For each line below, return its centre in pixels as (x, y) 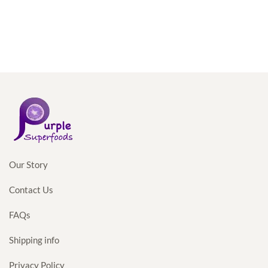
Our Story (28, 164)
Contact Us (31, 189)
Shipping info (34, 240)
